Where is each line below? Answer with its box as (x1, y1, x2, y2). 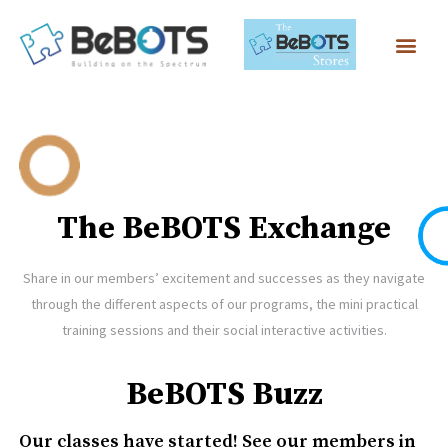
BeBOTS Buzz (125, 374, 323, 415)
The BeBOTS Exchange (57, 209, 391, 250)
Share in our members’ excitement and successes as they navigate (23, 269, 425, 288)
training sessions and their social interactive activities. (61, 321, 387, 340)
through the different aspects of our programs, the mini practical (30, 295, 418, 314)
